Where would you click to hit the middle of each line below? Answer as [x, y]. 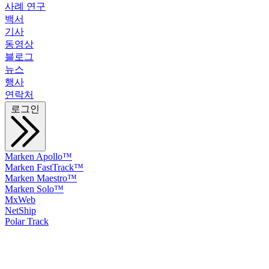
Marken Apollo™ [38, 156]
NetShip [20, 210]
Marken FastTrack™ [44, 167]
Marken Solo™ [34, 189]
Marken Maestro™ [41, 178]
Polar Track [27, 221]
